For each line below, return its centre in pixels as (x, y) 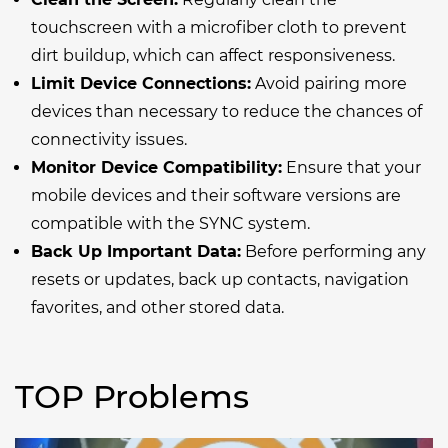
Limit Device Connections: (141, 83)
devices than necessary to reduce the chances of (226, 111)
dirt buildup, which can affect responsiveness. (213, 55)
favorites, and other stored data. (157, 307)
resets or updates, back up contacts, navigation (220, 279)
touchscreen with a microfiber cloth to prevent (219, 27)
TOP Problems (132, 396)
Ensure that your (351, 167)
